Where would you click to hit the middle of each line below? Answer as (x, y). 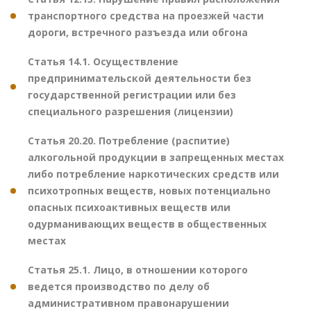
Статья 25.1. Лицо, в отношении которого (138, 269)
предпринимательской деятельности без (140, 78)
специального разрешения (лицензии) (131, 111)
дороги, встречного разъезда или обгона (138, 32)
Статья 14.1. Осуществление (103, 61)
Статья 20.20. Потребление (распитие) (129, 140)
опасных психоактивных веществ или (129, 207)
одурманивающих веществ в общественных (147, 224)
